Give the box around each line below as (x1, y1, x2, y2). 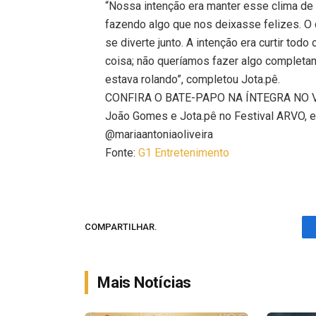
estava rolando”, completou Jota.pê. (105, 72, 281, 86)
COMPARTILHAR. (85, 221, 157, 233)
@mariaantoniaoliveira (105, 127, 214, 141)
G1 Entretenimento (138, 145, 230, 159)
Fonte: (105, 145, 139, 159)
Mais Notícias (97, 273, 192, 291)
